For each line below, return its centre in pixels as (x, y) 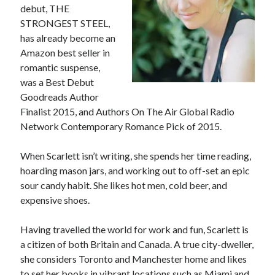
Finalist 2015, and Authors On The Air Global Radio (128, 112)
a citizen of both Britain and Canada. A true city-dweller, (137, 244)
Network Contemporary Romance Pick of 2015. (121, 126)
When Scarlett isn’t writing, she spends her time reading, (136, 156)
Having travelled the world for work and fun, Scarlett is (135, 230)
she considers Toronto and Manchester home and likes (134, 259)
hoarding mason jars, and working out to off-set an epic (135, 171)
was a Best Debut (57, 82)
